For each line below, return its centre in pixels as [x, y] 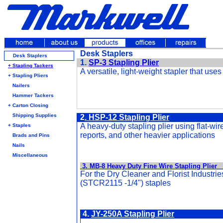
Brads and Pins [31, 135]
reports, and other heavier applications [148, 135]
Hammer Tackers [33, 95]
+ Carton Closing [28, 105]
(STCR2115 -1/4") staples [125, 183]
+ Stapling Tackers [31, 65]
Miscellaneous [30, 155]
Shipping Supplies [35, 115]
